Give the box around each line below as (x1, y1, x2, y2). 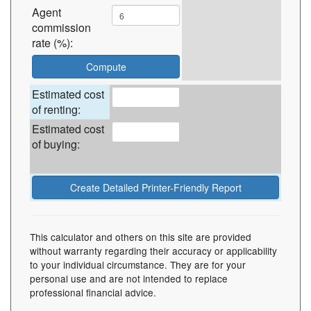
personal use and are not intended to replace (30, 271, 228, 285)
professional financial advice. (30, 285, 156, 299)
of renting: (32, 101, 81, 117)
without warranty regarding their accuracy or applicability (30, 244, 277, 258)
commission (32, 19, 91, 35)
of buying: (32, 136, 80, 152)
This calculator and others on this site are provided (30, 230, 251, 244)
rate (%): (32, 35, 73, 51)
